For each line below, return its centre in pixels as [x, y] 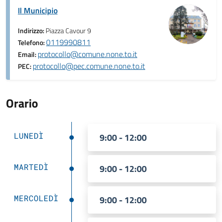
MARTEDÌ [31, 167]
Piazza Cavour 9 [68, 31]
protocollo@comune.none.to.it [87, 54]
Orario [22, 103]
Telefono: [32, 43]
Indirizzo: [32, 31]
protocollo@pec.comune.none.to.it [89, 66]
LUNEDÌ [29, 136]
